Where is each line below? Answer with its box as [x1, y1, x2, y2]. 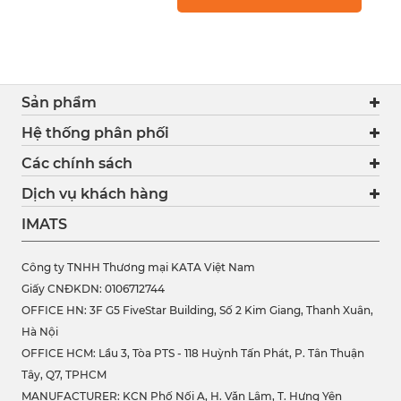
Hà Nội [21, 325, 58, 339]
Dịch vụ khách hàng [21, 185, 168, 203]
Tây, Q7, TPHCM [21, 368, 107, 382]
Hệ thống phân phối [21, 124, 169, 142]
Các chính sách [21, 155, 132, 173]
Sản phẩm [21, 94, 97, 112]
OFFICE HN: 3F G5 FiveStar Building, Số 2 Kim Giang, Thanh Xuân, [21, 303, 373, 318]
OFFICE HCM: [21, 346, 98, 361]
